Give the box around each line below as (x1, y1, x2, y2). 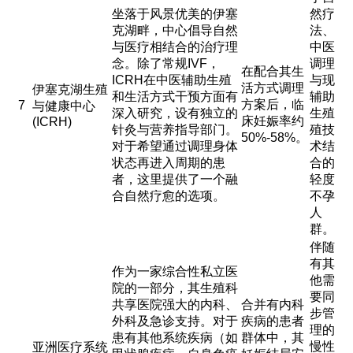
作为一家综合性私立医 (111, 265, 238, 278)
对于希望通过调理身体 (111, 139, 238, 153)
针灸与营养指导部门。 (111, 123, 238, 136)
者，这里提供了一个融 (111, 173, 238, 186)
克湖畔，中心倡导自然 (111, 24, 238, 37)
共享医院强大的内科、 (111, 298, 238, 311)
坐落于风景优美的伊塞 (111, 7, 238, 20)
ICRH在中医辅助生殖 (111, 73, 232, 87)
